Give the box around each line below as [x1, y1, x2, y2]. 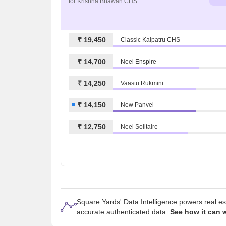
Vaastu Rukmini [121, 79, 163, 87]
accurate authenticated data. [77, 207, 170, 216]
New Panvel [121, 101, 154, 108]
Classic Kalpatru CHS [121, 36, 180, 43]
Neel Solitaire [121, 123, 158, 130]
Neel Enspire [121, 58, 156, 65]
